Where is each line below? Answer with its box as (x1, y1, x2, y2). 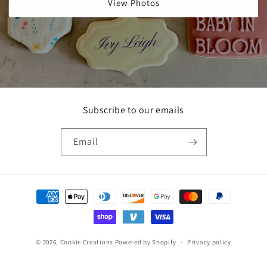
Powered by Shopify (114, 237, 176, 246)
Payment (20, 185, 55, 197)
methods (20, 201, 55, 213)
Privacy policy (187, 238, 231, 246)
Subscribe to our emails (83, 104, 184, 116)
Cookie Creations (60, 237, 115, 246)
